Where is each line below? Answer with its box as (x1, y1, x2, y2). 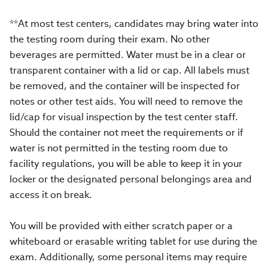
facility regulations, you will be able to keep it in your (10, 157, 242, 170)
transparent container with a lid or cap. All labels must (10, 64, 249, 77)
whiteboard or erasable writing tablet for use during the (10, 235, 257, 248)
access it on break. (10, 188, 95, 201)
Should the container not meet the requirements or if (10, 126, 243, 139)
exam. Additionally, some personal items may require (10, 251, 247, 263)
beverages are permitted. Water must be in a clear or (10, 48, 246, 61)
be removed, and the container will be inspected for (10, 80, 240, 92)
